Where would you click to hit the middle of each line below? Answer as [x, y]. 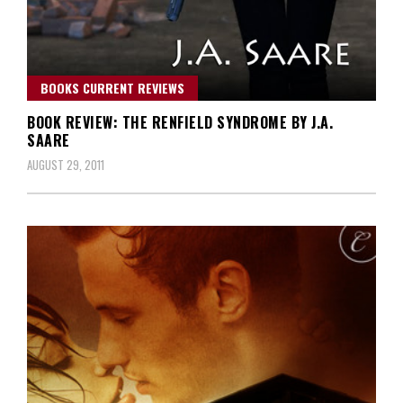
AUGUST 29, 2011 [66, 164]
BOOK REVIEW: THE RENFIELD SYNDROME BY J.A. [180, 122]
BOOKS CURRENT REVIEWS [112, 87]
